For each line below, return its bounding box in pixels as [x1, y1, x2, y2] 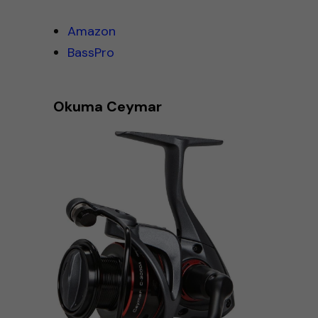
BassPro [67, 43, 114, 61]
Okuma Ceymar [53, 97, 162, 116]
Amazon [67, 22, 116, 40]
